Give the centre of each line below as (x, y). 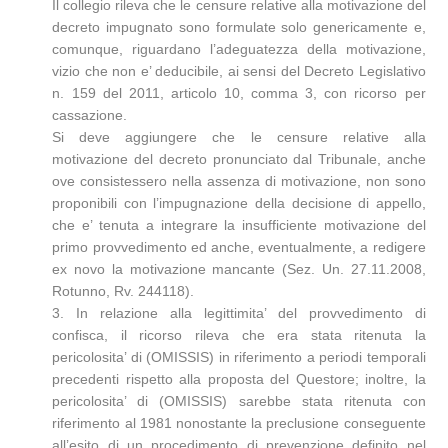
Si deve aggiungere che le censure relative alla (239, 137)
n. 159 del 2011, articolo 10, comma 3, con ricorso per (239, 93)
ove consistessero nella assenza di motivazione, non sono (239, 181)
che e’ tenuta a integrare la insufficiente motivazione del (239, 225)
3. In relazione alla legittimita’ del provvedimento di (239, 313)
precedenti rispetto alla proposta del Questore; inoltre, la (239, 379)
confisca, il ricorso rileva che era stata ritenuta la (239, 335)
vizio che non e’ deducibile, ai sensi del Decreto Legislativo (239, 71)
